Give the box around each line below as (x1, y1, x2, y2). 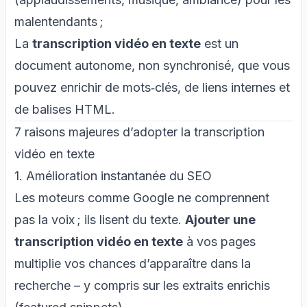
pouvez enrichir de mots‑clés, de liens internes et (14, 79, 290, 95)
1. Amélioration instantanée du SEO (14, 168, 212, 183)
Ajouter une (185, 212, 256, 227)
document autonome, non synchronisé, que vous (14, 58, 290, 73)
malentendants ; (14, 14, 103, 29)
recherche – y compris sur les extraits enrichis (14, 278, 270, 293)
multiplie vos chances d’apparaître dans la (14, 256, 251, 271)
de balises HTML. (14, 101, 115, 116)
